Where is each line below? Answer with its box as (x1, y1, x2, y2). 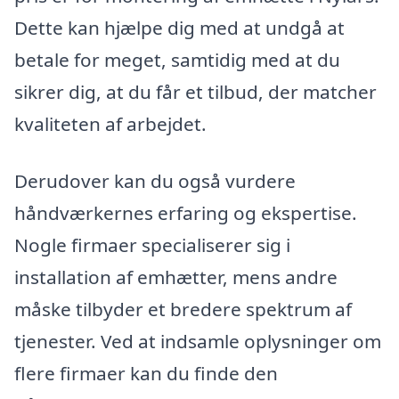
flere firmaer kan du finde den (14, 361, 278, 387)
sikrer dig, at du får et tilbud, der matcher (14, 79, 377, 105)
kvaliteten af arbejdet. (14, 111, 207, 137)
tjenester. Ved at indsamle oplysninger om (14, 329, 381, 354)
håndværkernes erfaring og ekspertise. (14, 200, 357, 226)
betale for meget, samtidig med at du (14, 47, 340, 73)
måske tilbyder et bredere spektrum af (14, 297, 352, 322)
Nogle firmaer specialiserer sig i (14, 232, 290, 258)
